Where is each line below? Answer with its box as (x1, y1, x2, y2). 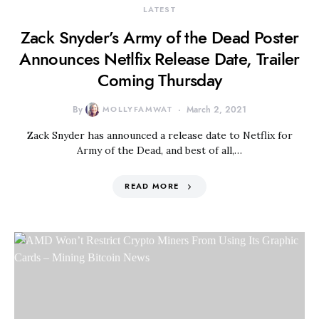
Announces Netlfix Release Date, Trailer (19, 47, 300, 70)
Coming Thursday (97, 68, 222, 92)
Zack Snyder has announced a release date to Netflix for (26, 129, 293, 142)
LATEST (142, 4, 177, 15)
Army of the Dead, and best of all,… (77, 144, 242, 157)
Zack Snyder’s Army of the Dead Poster (20, 26, 299, 49)
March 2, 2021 (187, 104, 247, 115)
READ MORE (125, 181, 179, 192)
